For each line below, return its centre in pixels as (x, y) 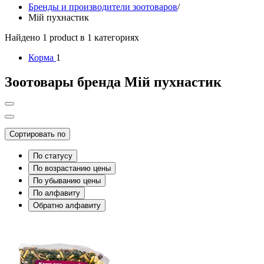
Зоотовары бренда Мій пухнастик (113, 82)
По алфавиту (57, 193)
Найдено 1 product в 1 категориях (72, 37)
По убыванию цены (67, 181)
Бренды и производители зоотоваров (103, 6)
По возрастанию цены (72, 169)
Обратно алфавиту (67, 206)
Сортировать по (37, 134)
